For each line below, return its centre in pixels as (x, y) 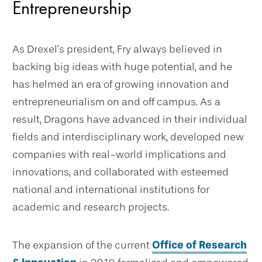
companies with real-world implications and (119, 155)
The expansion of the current (82, 245)
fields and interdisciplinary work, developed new (128, 137)
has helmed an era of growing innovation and (121, 85)
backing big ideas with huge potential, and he (122, 67)
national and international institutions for (111, 190)
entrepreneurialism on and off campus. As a (116, 102)
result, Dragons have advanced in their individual (130, 120)
